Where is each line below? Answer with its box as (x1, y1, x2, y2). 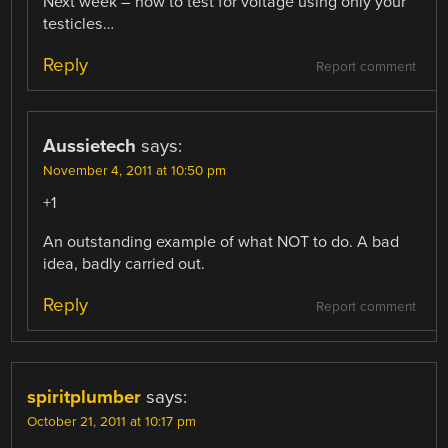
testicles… (43, 14, 115, 35)
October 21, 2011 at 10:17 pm (27, 413, 197, 430)
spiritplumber (27, 385, 142, 408)
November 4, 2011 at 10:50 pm (43, 163, 227, 180)
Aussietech (43, 135, 137, 158)
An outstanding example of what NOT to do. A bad (43, 231, 400, 252)
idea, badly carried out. (43, 253, 206, 274)
